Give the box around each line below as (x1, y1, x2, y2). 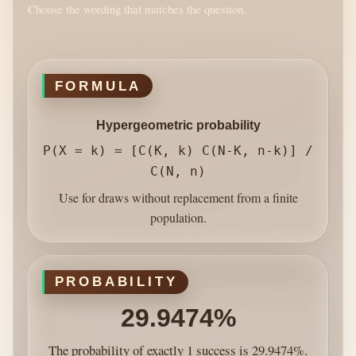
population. (149, 209, 207, 226)
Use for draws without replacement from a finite (58, 189, 298, 207)
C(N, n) (150, 164, 206, 180)
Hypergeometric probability (95, 118, 261, 133)
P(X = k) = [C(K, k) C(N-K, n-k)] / (43, 143, 313, 159)
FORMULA (54, 77, 142, 94)
